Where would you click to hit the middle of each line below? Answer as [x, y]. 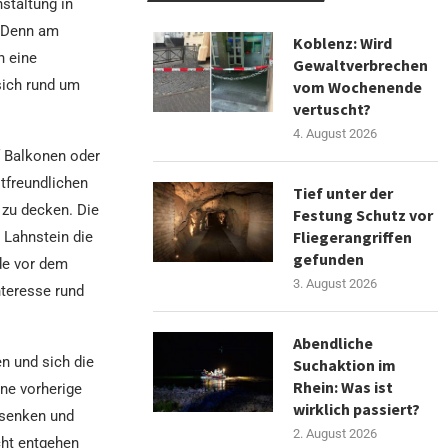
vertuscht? [332, 108]
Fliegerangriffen [353, 236]
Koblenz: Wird [343, 42]
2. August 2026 [335, 433]
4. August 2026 [335, 133]
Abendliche [333, 342]
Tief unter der [343, 192]
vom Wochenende [358, 86]
